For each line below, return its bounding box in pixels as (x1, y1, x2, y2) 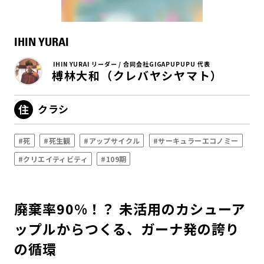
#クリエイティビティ (18, 154, 88, 164)
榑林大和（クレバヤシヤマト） (52, 67, 223, 83)
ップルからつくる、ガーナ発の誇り (14, 219, 240, 239)
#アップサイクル (84, 136, 140, 146)
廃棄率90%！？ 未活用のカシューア (14, 199, 246, 219)
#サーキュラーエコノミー (153, 136, 239, 146)
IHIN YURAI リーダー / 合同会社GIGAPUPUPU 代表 (53, 60, 210, 68)
